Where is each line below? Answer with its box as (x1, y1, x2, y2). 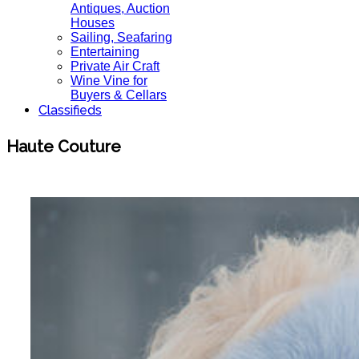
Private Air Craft (71, 59, 159, 73)
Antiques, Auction (71, 2, 170, 15)
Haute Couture (6, 136, 121, 156)
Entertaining (71, 45, 139, 58)
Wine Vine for (71, 74, 147, 87)
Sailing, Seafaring (71, 30, 172, 44)
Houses (71, 16, 115, 30)
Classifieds (38, 103, 102, 118)
